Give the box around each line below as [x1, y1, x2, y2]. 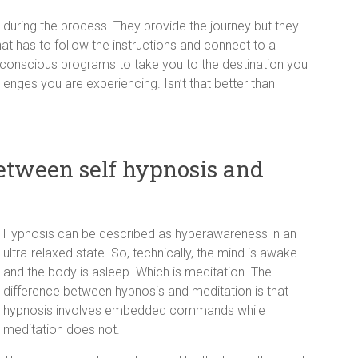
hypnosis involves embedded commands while [3, 303, 265, 318]
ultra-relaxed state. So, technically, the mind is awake [3, 245, 297, 261]
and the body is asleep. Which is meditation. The [3, 265, 272, 280]
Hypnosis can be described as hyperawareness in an [3, 226, 296, 241]
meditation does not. [3, 322, 120, 337]
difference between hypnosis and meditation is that [3, 284, 288, 299]
